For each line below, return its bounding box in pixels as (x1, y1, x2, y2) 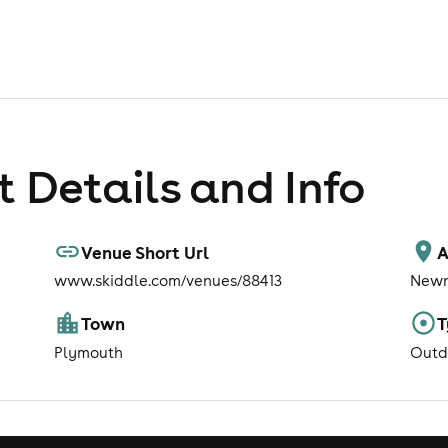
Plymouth (54, 342, 123, 362)
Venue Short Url (81, 240, 210, 263)
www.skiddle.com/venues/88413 (54, 271, 282, 291)
